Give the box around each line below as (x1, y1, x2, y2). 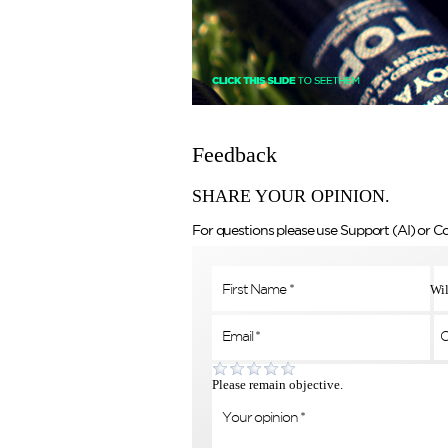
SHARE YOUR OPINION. (192, 186, 390, 206)
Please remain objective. (212, 377, 343, 392)
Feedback (192, 142, 277, 167)
